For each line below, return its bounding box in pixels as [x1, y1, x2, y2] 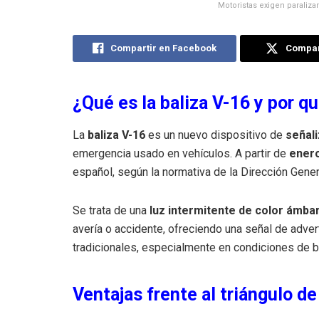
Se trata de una [73, 203, 150, 217]
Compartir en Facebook [110, 42, 217, 53]
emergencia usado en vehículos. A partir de [73, 146, 289, 160]
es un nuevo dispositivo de [145, 127, 286, 142]
